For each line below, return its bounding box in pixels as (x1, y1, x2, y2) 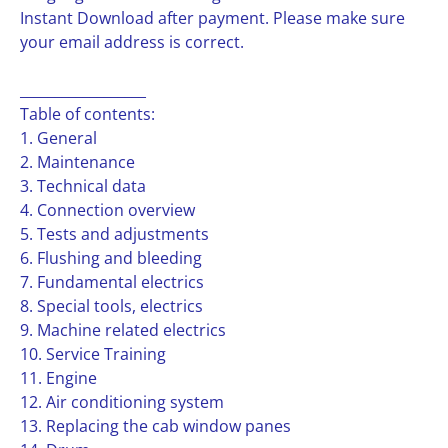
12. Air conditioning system (20, 391, 224, 413)
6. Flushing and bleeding (20, 247, 202, 269)
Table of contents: (20, 103, 155, 125)
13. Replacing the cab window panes (20, 415, 291, 437)
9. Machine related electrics (20, 319, 226, 341)
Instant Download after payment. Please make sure (20, 7, 405, 29)
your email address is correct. (20, 31, 244, 53)
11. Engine (20, 367, 97, 389)
